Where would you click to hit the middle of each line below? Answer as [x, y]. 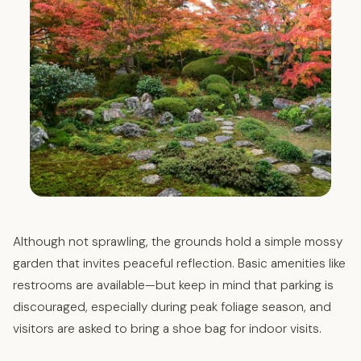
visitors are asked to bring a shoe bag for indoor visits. [167, 328]
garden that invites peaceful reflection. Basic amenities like [179, 263]
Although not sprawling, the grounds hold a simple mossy [178, 241]
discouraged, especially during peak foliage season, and [172, 307]
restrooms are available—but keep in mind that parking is [173, 285]
